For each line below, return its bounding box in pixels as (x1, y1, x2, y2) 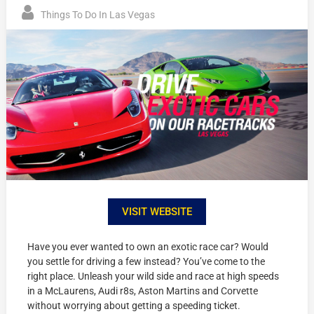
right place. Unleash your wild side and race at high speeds (27, 270, 280, 282)
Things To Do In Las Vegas (41, 9, 156, 21)
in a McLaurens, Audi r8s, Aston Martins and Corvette (27, 285, 259, 296)
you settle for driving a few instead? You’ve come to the (27, 255, 266, 267)
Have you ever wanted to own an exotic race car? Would (27, 240, 269, 252)
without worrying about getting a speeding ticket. (27, 299, 241, 311)
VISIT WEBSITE (122, 205, 192, 218)
